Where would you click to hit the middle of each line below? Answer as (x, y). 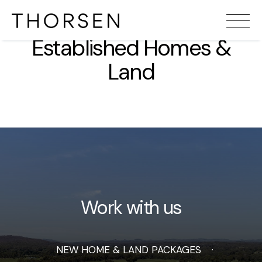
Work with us (131, 208)
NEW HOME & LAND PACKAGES (129, 250)
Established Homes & (131, 48)
